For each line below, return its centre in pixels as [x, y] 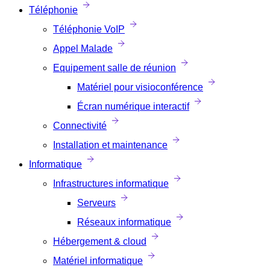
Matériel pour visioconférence [140, 87]
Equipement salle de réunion [115, 68]
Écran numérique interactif [133, 106]
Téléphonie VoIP [89, 29]
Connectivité [80, 126]
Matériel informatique [98, 261]
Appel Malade [83, 49]
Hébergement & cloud [100, 241]
